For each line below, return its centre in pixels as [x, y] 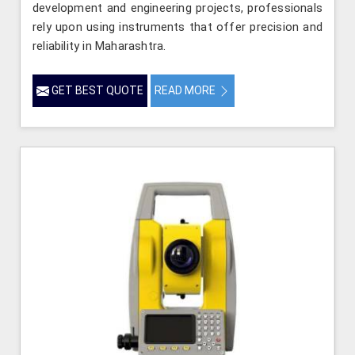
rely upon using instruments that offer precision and [177, 27]
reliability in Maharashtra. [99, 46]
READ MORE [186, 90]
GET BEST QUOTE [96, 90]
